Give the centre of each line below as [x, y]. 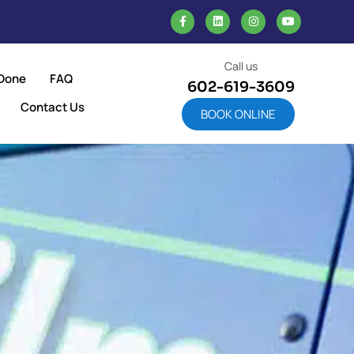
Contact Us [52, 107]
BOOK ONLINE [238, 114]
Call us [241, 66]
